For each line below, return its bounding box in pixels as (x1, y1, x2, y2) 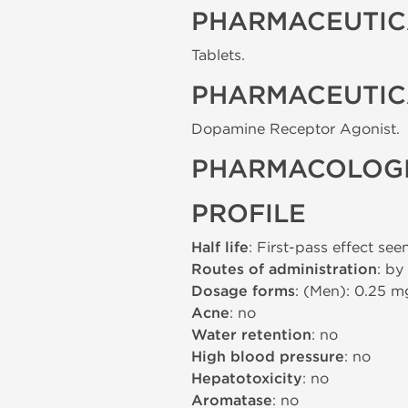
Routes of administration (191, 260, 377, 279)
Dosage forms (191, 282, 295, 301)
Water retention (191, 326, 311, 344)
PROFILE (191, 199, 306, 229)
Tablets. (191, 46, 245, 64)
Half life (191, 239, 249, 257)
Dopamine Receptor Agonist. (191, 120, 400, 138)
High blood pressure (191, 348, 344, 366)
